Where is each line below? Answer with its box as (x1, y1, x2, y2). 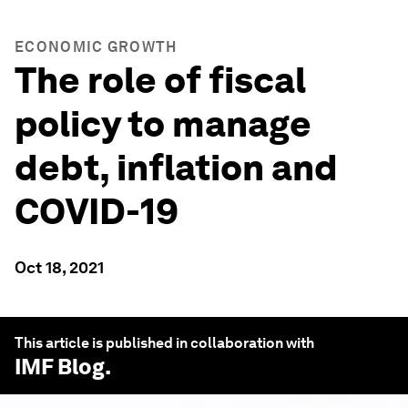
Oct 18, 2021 (15, 258, 104, 277)
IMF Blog (15, 353, 105, 380)
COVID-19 (15, 189, 178, 233)
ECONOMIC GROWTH (15, 38, 178, 56)
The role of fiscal (15, 58, 306, 102)
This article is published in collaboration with (15, 334, 314, 352)
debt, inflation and (15, 146, 338, 189)
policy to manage (15, 102, 311, 146)
